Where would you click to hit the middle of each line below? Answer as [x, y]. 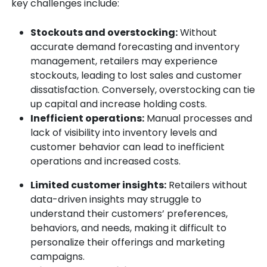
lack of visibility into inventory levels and [124, 133]
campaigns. [58, 257]
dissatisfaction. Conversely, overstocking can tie [143, 90]
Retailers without [207, 185]
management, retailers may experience [124, 61]
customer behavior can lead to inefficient [128, 147]
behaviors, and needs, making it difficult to [128, 228]
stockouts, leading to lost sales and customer [136, 76]
